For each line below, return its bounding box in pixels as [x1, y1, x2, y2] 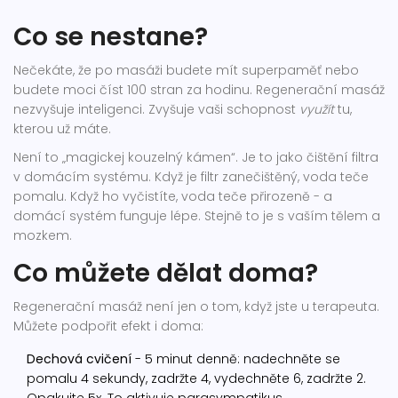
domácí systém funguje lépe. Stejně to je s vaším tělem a [13, 207, 380, 226]
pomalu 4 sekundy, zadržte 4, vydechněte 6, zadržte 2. [27, 370, 366, 388]
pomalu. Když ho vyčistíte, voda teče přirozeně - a [13, 187, 332, 206]
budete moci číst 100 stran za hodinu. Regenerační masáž [13, 81, 385, 99]
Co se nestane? [13, 20, 208, 55]
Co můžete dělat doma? [13, 256, 318, 291]
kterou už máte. [13, 120, 111, 139]
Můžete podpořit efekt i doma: [13, 317, 203, 336]
